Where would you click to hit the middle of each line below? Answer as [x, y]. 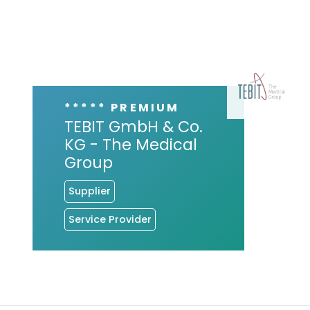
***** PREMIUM [122, 107]
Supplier [89, 191]
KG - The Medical [130, 144]
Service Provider [110, 220]
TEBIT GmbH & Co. [133, 126]
